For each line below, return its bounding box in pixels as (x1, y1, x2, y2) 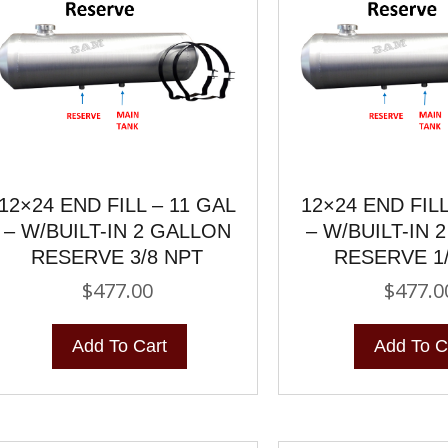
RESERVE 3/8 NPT (31, 245, 204, 268)
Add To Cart (71, 335, 167, 356)
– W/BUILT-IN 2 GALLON (3, 219, 231, 242)
